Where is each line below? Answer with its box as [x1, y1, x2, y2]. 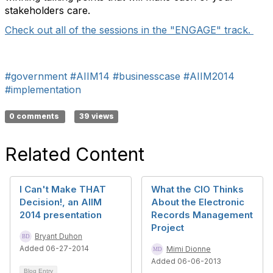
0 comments [9, 112, 62, 121]
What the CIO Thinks [151, 183, 244, 195]
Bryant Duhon [35, 232, 82, 241]
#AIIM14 [70, 70, 110, 82]
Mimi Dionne [166, 244, 211, 253]
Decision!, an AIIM [19, 196, 102, 208]
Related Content [5, 143, 144, 165]
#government [5, 70, 67, 82]
